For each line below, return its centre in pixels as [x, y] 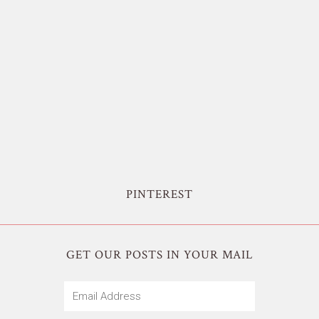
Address [83, 306]
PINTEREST [159, 194]
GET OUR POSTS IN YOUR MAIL [159, 255]
